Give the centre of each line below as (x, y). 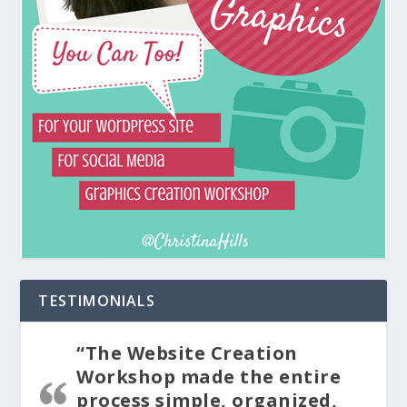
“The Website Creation (187, 352)
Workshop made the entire (209, 376)
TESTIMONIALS (97, 300)
